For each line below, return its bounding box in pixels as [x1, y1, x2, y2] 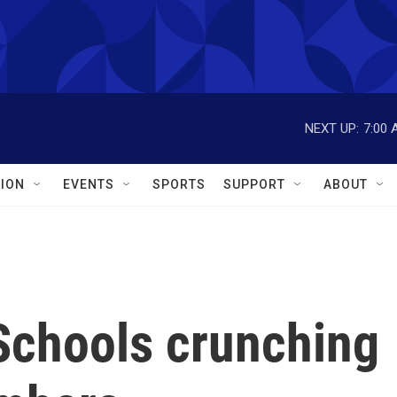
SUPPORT [223, 177, 285, 191]
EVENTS [63, 177, 114, 191]
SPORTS [152, 177, 206, 191]
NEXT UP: [305, 120, 359, 136]
